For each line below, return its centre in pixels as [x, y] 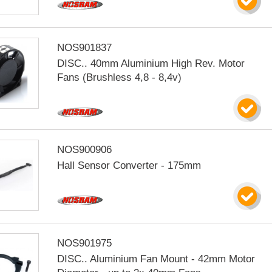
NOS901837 [85, 48]
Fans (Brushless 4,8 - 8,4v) [120, 77]
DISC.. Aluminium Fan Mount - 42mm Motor [156, 259]
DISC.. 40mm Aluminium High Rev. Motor [151, 63]
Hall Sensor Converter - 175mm [129, 165]
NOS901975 [85, 243]
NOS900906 [85, 150]
